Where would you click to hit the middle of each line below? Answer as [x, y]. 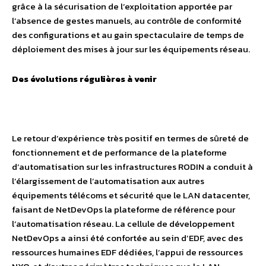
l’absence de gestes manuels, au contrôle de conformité [127, 20]
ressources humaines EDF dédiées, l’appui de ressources [127, 252]
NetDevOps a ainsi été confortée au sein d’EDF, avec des [127, 238]
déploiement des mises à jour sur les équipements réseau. [131, 49]
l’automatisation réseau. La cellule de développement [123, 224]
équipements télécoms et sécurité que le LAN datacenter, [131, 195]
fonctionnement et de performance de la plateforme [119, 152]
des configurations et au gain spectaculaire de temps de [128, 35]
